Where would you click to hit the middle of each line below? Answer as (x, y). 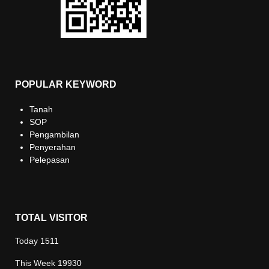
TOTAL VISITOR (51, 218)
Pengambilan (54, 134)
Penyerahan (53, 147)
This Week (36, 263)
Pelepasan (50, 160)
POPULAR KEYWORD (66, 84)
